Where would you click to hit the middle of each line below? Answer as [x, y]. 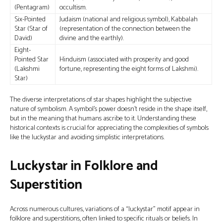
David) [23, 38]
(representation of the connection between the [125, 29]
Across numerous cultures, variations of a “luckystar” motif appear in [105, 209]
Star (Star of [31, 29]
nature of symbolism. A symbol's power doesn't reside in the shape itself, [109, 109]
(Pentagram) [32, 8]
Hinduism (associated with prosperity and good [124, 60]
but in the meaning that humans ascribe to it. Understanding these [103, 119]
